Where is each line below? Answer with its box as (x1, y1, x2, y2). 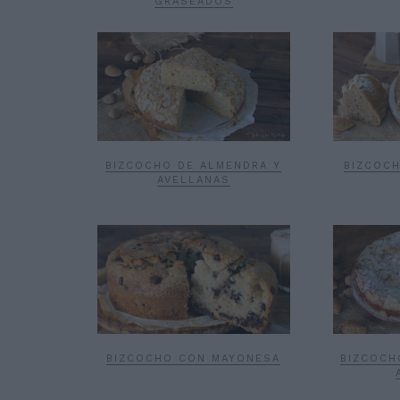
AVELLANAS (156, 173, 230, 186)
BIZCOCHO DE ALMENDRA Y (105, 159, 282, 171)
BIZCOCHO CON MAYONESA (106, 352, 281, 364)
